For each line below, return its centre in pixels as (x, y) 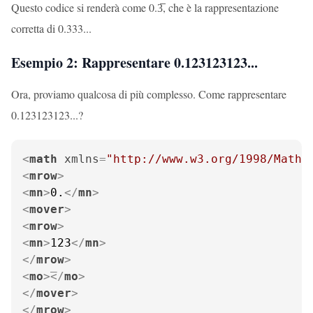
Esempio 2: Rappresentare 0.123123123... (134, 63)
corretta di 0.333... (51, 28)
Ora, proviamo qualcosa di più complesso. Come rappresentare (149, 94)
